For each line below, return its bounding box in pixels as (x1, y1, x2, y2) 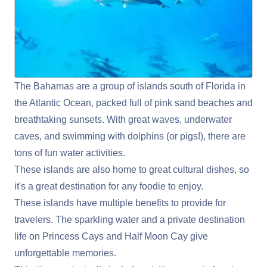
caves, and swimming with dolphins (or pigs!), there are (14, 131, 246, 142)
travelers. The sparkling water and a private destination (14, 215, 245, 225)
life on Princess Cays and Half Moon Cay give (14, 231, 208, 242)
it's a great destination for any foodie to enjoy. (14, 181, 206, 192)
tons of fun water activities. (14, 148, 125, 159)
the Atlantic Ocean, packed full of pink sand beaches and (14, 98, 253, 108)
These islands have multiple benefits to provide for (14, 198, 226, 209)
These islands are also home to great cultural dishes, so (14, 164, 249, 175)
